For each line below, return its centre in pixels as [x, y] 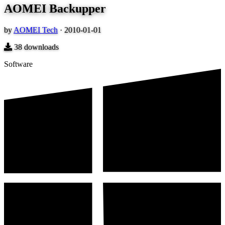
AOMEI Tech [36, 30]
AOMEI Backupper [55, 9]
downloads [40, 47]
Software [18, 64]
